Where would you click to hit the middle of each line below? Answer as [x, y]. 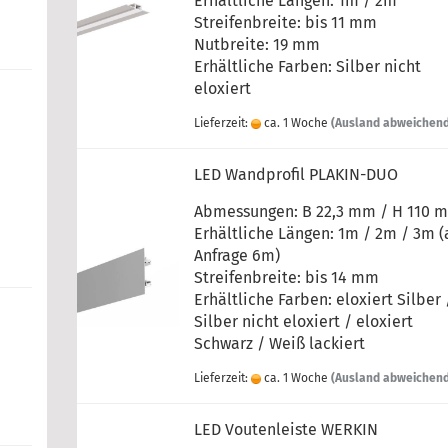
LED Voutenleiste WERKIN [286, 429]
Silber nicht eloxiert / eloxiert [304, 321]
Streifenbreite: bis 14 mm [287, 277]
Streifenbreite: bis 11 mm [286, 22]
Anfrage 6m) [237, 255]
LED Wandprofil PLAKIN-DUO [296, 174]
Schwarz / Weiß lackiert [280, 343]
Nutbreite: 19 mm [257, 44]
